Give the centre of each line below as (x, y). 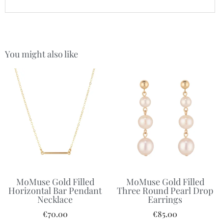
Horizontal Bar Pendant (55, 190)
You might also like (41, 54)
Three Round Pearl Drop (165, 190)
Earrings (165, 199)
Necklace (55, 199)
